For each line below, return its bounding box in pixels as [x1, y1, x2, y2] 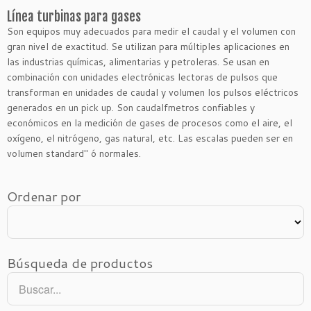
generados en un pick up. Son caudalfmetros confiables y [7, 101, 255, 115]
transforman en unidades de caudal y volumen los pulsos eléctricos [7, 85, 299, 99]
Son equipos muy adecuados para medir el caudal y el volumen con [7, 24, 296, 38]
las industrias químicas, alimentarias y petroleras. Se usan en [7, 55, 269, 69]
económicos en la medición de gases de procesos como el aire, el [7, 116, 292, 130]
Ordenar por [7, 187, 81, 205]
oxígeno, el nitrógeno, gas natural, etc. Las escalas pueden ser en [7, 131, 293, 145]
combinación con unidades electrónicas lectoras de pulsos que [7, 70, 278, 84]
